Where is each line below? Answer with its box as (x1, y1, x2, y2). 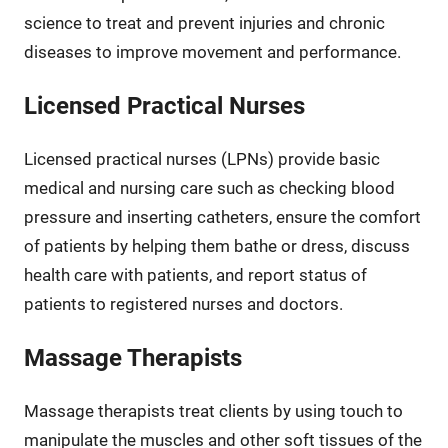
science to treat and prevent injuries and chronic (23, 12, 385, 33)
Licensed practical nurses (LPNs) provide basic (23, 148, 380, 169)
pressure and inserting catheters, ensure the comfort (23, 206, 421, 227)
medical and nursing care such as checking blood (23, 177, 395, 198)
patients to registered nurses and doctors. (23, 293, 343, 314)
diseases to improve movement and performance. (23, 41, 401, 62)
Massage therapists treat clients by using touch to (23, 400, 403, 421)
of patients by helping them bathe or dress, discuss (23, 235, 410, 256)
